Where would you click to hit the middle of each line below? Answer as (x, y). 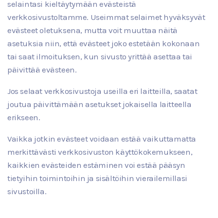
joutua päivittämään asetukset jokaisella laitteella (100, 104)
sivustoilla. (27, 191)
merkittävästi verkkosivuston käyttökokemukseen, (100, 152)
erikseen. (24, 117)
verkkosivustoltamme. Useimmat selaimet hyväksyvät (106, 17)
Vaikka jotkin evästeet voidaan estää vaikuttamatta (102, 138)
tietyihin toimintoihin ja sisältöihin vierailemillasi (97, 178)
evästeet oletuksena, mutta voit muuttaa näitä (93, 30)
